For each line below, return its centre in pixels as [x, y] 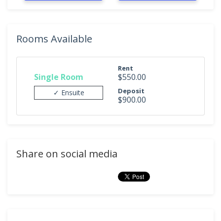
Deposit [131, 91]
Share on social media [67, 154]
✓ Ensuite [69, 92]
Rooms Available [54, 39]
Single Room [59, 77]
